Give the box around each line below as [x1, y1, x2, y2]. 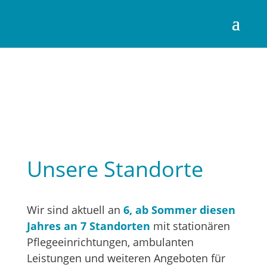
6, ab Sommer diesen [123, 202, 235, 217]
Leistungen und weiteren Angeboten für [26, 250, 225, 265]
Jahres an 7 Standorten [26, 218, 153, 233]
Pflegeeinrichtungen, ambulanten [26, 234, 194, 249]
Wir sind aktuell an [26, 202, 123, 217]
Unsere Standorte [26, 154, 203, 184]
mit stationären [153, 218, 230, 233]
